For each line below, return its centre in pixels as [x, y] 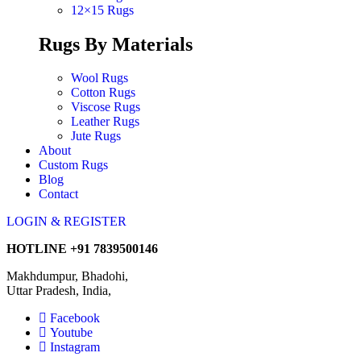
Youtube [71, 333]
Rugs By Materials [116, 44]
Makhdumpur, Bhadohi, [67, 276]
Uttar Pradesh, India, [59, 291]
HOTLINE [38, 249]
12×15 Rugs [102, 10]
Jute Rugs [96, 136]
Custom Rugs [73, 165]
